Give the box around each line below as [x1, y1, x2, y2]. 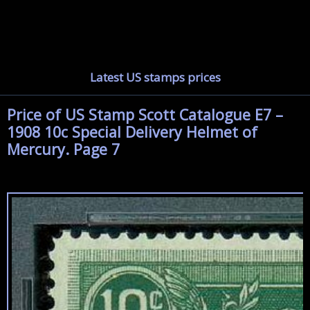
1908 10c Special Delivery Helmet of [7, 122, 257, 142]
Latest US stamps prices [89, 69, 221, 85]
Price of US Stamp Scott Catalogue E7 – [7, 104, 283, 125]
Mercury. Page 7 [7, 139, 120, 159]
